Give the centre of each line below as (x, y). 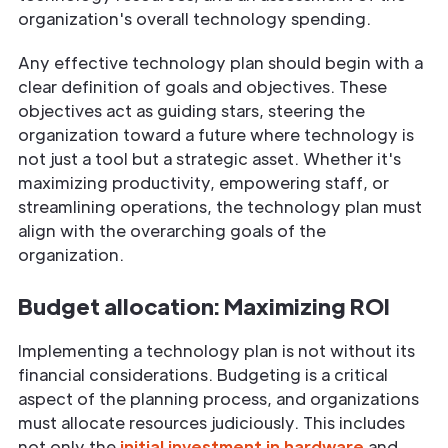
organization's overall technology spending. (194, 19)
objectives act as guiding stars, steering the (191, 111)
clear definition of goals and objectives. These (202, 87)
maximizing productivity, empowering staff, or (203, 183)
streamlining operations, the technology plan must (220, 207)
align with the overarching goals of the (172, 231)
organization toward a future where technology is (216, 135)
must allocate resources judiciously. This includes (211, 423)
